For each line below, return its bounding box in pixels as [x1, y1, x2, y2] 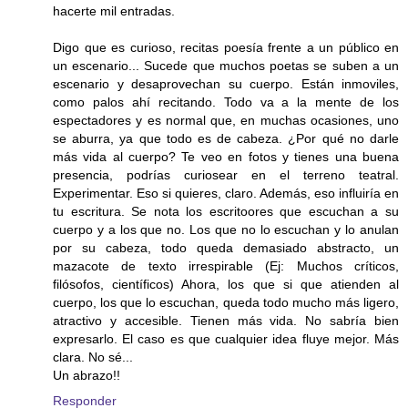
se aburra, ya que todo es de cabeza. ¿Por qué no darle [53, 131, 399, 147]
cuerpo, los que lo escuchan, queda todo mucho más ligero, [53, 295, 399, 311]
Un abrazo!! [53, 368, 120, 383]
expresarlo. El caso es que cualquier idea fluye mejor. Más [53, 331, 399, 347]
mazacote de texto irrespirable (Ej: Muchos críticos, [53, 259, 399, 274]
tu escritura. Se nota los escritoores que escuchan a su [53, 204, 399, 219]
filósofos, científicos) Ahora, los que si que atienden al [53, 277, 399, 292]
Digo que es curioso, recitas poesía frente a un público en [53, 40, 399, 56]
